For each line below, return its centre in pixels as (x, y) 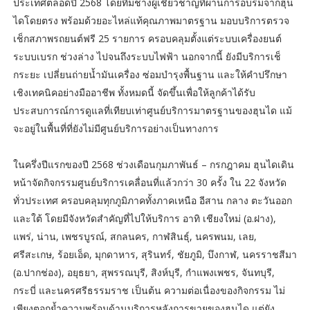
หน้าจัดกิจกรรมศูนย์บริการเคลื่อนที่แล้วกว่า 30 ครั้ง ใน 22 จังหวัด (149, 182)
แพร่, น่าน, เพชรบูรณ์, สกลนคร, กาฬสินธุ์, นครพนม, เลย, (135, 236)
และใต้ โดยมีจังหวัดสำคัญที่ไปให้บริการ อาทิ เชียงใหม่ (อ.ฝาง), (144, 218)
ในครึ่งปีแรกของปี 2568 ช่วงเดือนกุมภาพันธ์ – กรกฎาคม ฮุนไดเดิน (153, 164)
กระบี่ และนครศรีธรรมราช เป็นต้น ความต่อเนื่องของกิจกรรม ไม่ (149, 290)
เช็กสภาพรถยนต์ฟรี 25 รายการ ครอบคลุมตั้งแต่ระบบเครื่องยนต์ (147, 38)
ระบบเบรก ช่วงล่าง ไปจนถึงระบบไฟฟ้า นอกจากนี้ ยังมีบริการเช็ (147, 56)
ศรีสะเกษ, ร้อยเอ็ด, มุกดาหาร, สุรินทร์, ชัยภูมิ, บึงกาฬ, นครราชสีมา (155, 254)
